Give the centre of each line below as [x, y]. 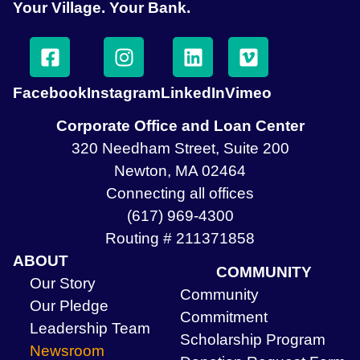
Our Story [63, 284]
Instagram [124, 93]
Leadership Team [90, 329]
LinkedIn [193, 93]
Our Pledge [69, 306]
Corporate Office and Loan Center [180, 126]
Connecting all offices [180, 194]
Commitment [224, 317]
